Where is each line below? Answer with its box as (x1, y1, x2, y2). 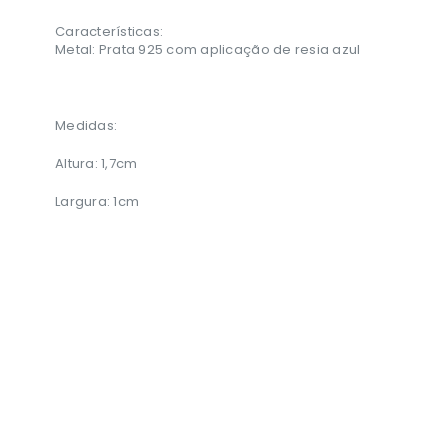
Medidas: (55, 116, 121, 136)
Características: (55, 22, 167, 42)
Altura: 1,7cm (55, 154, 138, 174)
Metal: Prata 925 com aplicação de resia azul (55, 40, 361, 60)
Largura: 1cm (55, 192, 140, 212)
